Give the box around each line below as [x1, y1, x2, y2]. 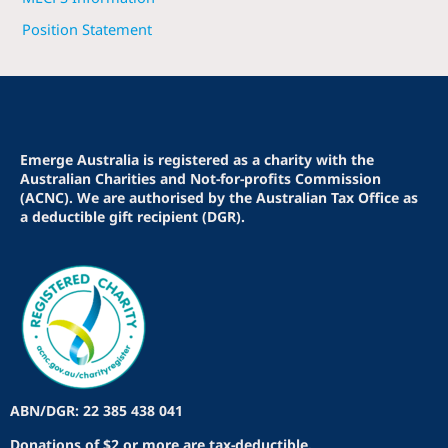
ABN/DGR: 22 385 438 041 [10, 401, 183, 420]
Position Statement [21, 18, 152, 39]
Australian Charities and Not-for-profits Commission [20, 169, 381, 188]
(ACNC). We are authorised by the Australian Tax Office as [20, 188, 418, 207]
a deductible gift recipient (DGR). [20, 207, 245, 226]
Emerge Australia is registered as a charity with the [20, 150, 374, 169]
